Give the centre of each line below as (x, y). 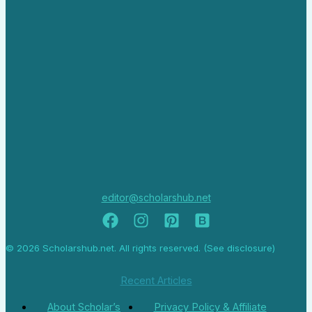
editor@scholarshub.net (156, 198)
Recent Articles (156, 281)
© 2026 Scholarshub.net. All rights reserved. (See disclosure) (140, 248)
